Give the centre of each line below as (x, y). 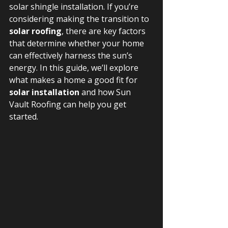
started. (24, 117)
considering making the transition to (80, 19)
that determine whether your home (78, 43)
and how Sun (106, 92)
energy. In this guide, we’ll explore (75, 68)
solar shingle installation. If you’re (75, 7)
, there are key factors (105, 31)
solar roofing (35, 31)
